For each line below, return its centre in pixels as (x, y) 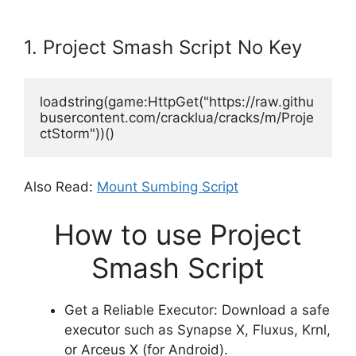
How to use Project (178, 234)
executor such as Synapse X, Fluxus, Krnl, (197, 329)
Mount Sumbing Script (168, 187)
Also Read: (60, 187)
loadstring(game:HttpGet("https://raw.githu (177, 101)
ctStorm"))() (77, 133)
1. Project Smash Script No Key (163, 47)
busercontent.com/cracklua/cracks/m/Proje (177, 117)
